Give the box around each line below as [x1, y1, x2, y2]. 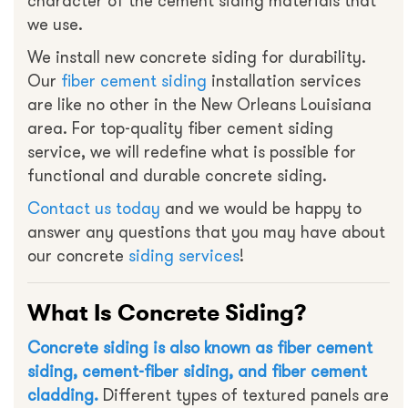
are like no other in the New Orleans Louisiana [27, 94, 372, 117]
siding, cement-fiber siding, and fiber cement [27, 361, 367, 383]
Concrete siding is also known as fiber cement [27, 337, 372, 360]
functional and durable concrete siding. [27, 165, 327, 188]
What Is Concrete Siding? [27, 299, 307, 327]
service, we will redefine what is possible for [27, 141, 356, 164]
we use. [27, 14, 83, 36]
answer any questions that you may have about [27, 221, 385, 244]
